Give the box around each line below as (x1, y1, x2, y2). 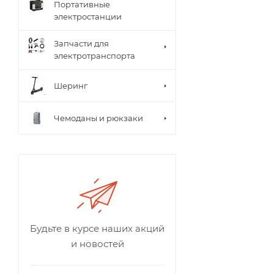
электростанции (54, 12, 122, 22)
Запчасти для (54, 39, 109, 49)
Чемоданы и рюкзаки (54, 113, 143, 123)
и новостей (70, 238, 124, 250)
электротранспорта (54, 51, 135, 61)
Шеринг (54, 80, 87, 91)
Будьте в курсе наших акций (30, 223, 165, 235)
